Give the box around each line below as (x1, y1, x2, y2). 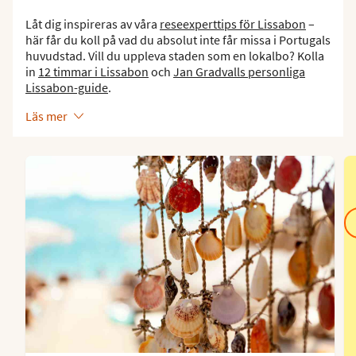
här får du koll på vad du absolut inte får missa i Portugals (25, 31, 331, 48)
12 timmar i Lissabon (38, 63, 149, 79)
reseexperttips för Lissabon (160, 15, 306, 32)
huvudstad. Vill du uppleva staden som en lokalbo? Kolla (25, 47, 324, 64)
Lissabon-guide (25, 79, 108, 95)
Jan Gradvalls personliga (173, 63, 305, 79)
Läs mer (25, 107, 68, 124)
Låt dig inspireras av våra (25, 15, 160, 32)
